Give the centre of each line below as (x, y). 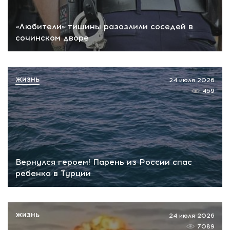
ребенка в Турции (53, 174)
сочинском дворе (52, 37)
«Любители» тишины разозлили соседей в (104, 26)
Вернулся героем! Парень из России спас (104, 162)
